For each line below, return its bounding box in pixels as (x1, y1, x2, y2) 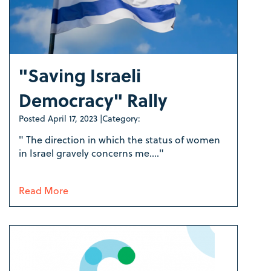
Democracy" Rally (19, 87, 168, 114)
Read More (19, 183, 68, 198)
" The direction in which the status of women (19, 132, 220, 147)
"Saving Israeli (19, 62, 141, 89)
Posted (19, 112, 48, 125)
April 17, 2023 (48, 112, 97, 125)
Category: (102, 112, 140, 125)
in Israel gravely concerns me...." (19, 146, 166, 160)
